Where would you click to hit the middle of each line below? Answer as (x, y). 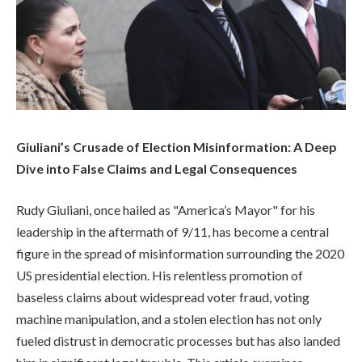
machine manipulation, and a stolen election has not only (169, 319)
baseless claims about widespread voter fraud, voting (163, 297)
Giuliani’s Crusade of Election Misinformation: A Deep (177, 146)
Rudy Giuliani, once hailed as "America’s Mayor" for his (166, 210)
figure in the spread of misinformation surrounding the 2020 (180, 254)
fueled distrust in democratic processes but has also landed (178, 341)
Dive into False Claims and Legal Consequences (157, 168)
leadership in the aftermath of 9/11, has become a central (173, 232)
